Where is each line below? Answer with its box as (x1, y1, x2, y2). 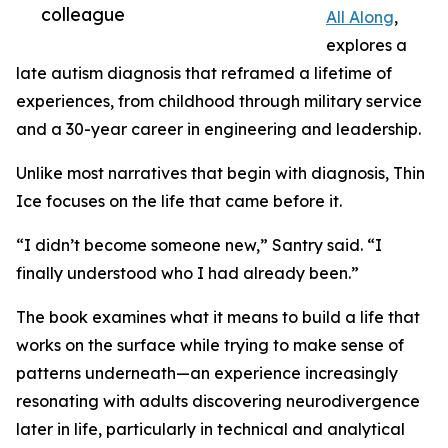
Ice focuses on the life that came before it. (16, 191, 342, 212)
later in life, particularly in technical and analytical (16, 419, 405, 440)
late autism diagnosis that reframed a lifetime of (16, 63, 392, 84)
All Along (326, 7, 394, 28)
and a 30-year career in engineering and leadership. (16, 119, 421, 140)
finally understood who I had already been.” (16, 263, 359, 284)
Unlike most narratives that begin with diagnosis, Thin (16, 163, 425, 184)
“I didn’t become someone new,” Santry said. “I (16, 235, 382, 256)
